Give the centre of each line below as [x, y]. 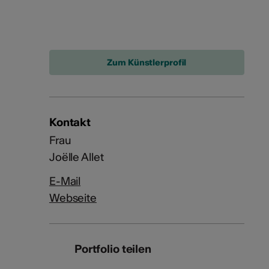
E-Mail [65, 181]
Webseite [73, 198]
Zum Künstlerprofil [147, 62]
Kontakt [70, 122]
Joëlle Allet [76, 157]
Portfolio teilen [113, 249]
